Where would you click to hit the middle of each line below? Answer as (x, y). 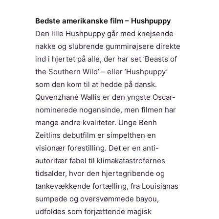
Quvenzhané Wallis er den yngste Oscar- (105, 97)
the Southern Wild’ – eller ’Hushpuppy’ (101, 72)
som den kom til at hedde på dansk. (96, 84)
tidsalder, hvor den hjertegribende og (100, 173)
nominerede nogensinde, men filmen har (106, 110)
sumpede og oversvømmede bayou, (97, 199)
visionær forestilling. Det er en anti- (97, 148)
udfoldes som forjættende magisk (93, 211)
